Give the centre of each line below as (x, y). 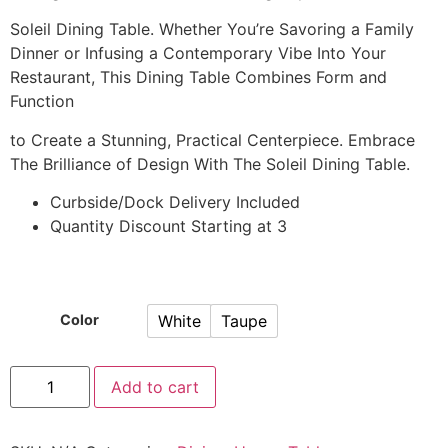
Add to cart (155, 387)
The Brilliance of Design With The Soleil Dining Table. (210, 163)
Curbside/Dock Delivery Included (175, 201)
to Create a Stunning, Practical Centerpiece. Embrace (212, 139)
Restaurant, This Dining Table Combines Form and (198, 77)
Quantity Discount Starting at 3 (168, 225)
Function (42, 101)
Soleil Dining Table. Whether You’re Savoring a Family (212, 29)
